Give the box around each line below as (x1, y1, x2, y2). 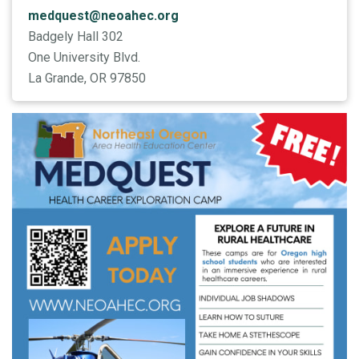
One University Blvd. (28, 49, 140, 65)
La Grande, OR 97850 (28, 70, 146, 86)
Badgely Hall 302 (28, 28, 123, 44)
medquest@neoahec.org (28, 7, 179, 23)
